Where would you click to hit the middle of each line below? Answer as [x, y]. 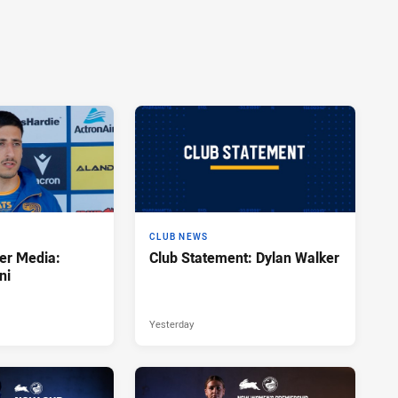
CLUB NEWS [179, 236]
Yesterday [171, 323]
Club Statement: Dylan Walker [244, 257]
